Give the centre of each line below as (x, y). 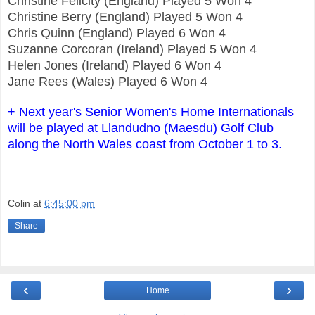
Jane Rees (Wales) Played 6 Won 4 (108, 81)
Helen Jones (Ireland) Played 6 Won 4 (116, 65)
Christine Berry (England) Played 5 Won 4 (125, 17)
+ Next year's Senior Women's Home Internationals (151, 111)
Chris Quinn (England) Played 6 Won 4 (118, 33)
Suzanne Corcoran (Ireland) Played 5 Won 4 (132, 49)
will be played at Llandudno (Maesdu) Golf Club (141, 128)
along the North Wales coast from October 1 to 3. (145, 144)
